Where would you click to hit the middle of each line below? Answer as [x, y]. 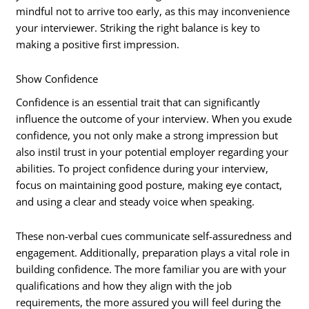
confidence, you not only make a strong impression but [147, 136]
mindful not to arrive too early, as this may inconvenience [153, 11]
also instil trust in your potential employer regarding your [152, 152]
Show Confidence [57, 78]
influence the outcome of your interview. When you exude [154, 119]
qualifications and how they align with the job [124, 285]
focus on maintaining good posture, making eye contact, [149, 185]
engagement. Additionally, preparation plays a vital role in [153, 252]
